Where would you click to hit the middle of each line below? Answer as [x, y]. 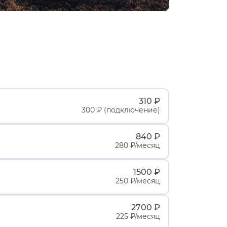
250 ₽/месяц [138, 181]
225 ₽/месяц [138, 217]
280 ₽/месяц [138, 146]
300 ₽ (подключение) [121, 110]
